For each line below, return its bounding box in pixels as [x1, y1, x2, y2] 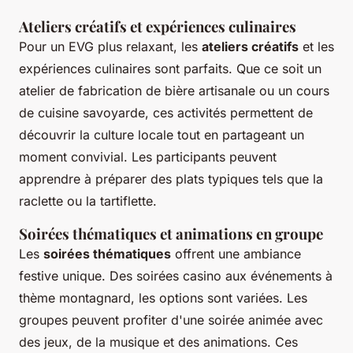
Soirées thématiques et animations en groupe [19, 224, 323, 244]
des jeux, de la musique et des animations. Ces [19, 334, 298, 351]
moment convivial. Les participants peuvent [19, 149, 277, 165]
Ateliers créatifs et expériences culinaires [19, 17, 296, 37]
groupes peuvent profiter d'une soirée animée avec [19, 312, 323, 329]
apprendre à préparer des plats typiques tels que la [19, 171, 323, 188]
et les [299, 39, 334, 55]
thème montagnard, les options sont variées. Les [19, 290, 307, 307]
